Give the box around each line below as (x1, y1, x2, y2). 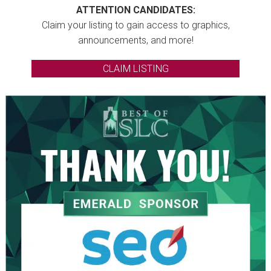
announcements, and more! (77, 34, 194, 47)
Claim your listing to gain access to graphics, (41, 19, 230, 31)
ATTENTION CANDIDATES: (76, 4, 195, 16)
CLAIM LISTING (102, 62, 169, 74)
